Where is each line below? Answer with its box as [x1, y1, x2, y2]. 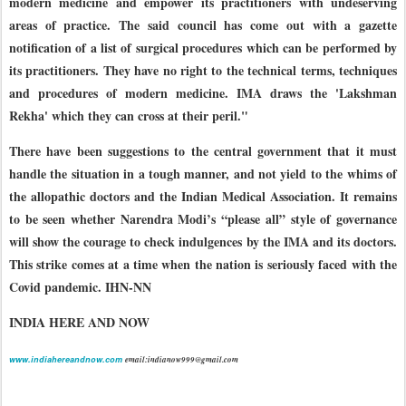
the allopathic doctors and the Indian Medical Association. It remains [9, 187, 397, 207]
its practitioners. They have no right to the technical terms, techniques [9, 61, 397, 81]
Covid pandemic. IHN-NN [9, 277, 151, 297]
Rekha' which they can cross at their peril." [9, 106, 248, 126]
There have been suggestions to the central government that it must [9, 141, 397, 161]
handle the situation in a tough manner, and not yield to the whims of [9, 164, 397, 184]
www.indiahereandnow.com [9, 353, 125, 366]
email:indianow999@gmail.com [125, 353, 238, 366]
